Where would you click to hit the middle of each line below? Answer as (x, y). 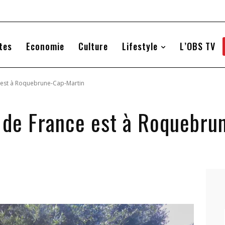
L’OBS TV (197, 46)
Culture (93, 46)
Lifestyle (140, 46)
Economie (45, 46)
